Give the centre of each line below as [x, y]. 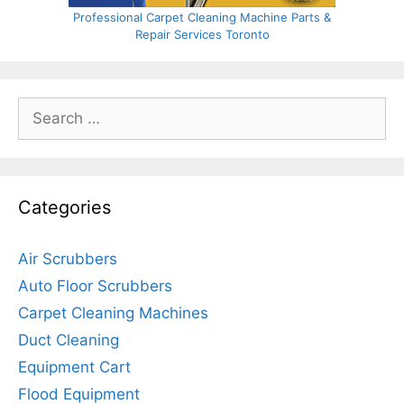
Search [42, 107]
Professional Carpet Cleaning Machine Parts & [202, 17]
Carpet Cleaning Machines [113, 312]
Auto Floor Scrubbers [95, 285]
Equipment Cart [74, 367]
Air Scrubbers [68, 258]
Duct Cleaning [69, 340]
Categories [64, 207]
